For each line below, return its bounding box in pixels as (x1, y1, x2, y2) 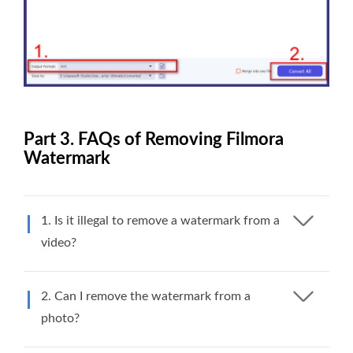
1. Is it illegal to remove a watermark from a (41, 214, 280, 227)
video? (41, 236, 76, 249)
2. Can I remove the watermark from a (41, 289, 251, 303)
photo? (41, 311, 80, 325)
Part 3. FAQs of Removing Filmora (24, 130, 284, 148)
